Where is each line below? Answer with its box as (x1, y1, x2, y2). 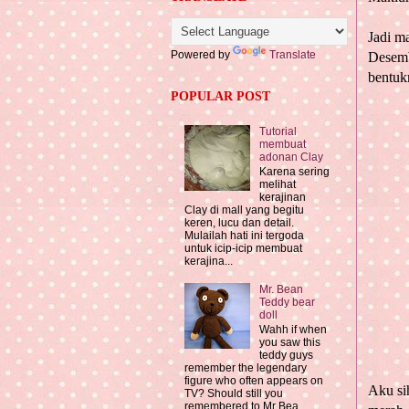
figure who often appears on (184, 374, 323, 388)
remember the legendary (184, 362, 307, 375)
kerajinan (258, 190, 306, 204)
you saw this (258, 336, 320, 350)
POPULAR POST (171, 89, 270, 104)
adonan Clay (258, 150, 323, 163)
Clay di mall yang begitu (184, 203, 304, 216)
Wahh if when (258, 323, 327, 337)
